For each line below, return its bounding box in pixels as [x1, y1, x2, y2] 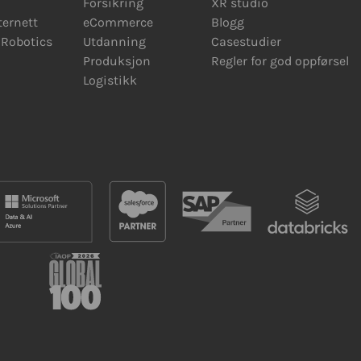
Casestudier [210, 34, 281, 49]
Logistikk [82, 73, 137, 88]
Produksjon [82, 53, 151, 68]
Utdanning [82, 34, 146, 49]
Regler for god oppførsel [210, 53, 349, 68]
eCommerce [82, 15, 153, 30]
